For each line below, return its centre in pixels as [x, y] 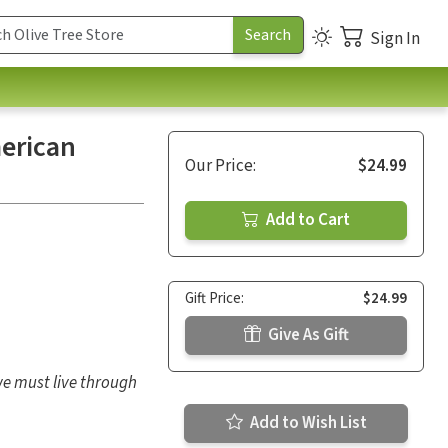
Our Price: [220, 165]
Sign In [395, 38]
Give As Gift [306, 334]
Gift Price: [214, 298]
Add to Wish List [306, 422]
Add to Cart [306, 219]
